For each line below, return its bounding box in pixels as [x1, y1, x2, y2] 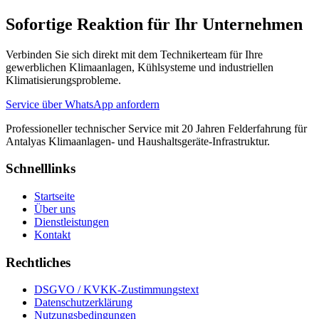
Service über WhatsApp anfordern [6, 98, 159, 110]
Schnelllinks [6, 161, 75, 177]
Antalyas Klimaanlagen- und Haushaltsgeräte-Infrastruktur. [6, 135, 270, 147]
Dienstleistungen [34, 215, 109, 228]
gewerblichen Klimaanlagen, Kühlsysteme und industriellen [6, 61, 273, 73]
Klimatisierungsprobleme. [6, 73, 121, 86]
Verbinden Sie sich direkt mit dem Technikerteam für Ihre [6, 48, 263, 61]
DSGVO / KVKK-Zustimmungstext [34, 283, 199, 296]
